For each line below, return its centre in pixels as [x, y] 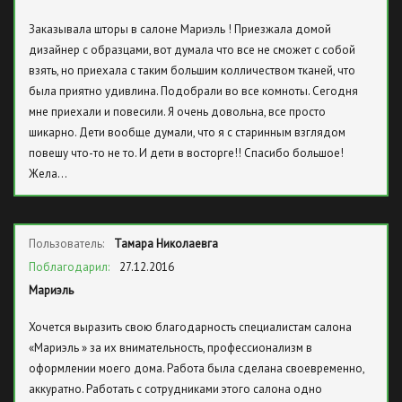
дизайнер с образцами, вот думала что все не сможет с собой [192, 50]
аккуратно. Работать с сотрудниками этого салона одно [175, 389]
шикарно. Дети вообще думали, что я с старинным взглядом [187, 132]
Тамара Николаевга [166, 244]
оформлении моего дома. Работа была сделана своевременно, [197, 368]
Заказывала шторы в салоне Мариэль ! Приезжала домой [180, 29]
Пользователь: [68, 244]
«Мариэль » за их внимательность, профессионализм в [170, 348]
